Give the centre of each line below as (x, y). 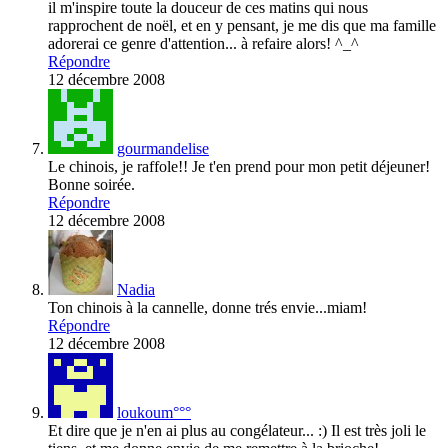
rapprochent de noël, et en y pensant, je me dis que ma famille (242, 26)
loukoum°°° (154, 413)
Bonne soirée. (91, 185)
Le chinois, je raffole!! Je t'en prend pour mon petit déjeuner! (239, 167)
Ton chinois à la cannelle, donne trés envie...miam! (207, 308)
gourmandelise (163, 149)
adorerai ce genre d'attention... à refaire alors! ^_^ (203, 44)
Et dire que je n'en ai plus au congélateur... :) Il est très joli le (237, 431)
